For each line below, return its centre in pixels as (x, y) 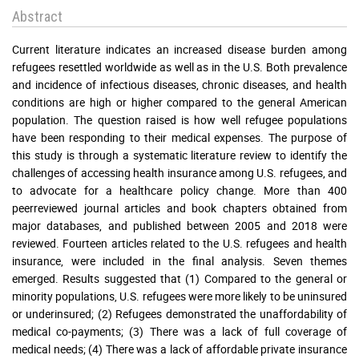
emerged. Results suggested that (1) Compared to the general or (179, 278)
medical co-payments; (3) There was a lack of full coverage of (179, 331)
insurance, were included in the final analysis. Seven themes (179, 260)
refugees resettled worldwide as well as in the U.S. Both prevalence (179, 67)
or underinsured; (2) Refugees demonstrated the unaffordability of (179, 313)
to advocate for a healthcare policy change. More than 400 (179, 190)
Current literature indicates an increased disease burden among (179, 49)
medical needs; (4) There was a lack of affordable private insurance (179, 349)
